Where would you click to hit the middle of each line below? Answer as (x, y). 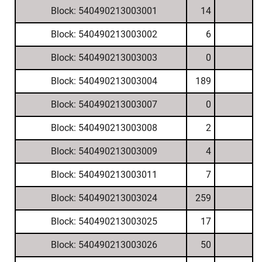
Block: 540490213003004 (104, 81)
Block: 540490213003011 (104, 175)
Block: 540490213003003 (104, 58)
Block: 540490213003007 (104, 104)
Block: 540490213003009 (104, 151)
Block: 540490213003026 (104, 245)
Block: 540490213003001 (104, 11)
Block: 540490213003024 (104, 198)
